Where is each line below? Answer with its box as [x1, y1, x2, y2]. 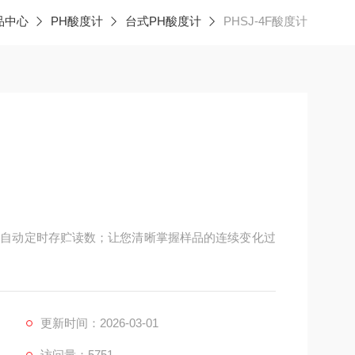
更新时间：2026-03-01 [40, 316, 158, 330]
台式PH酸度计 [125, 14, 201, 28]
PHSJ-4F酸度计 [223, 14, 307, 28]
